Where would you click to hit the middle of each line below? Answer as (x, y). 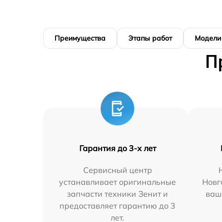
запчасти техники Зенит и (118, 194)
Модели (208, 38)
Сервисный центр (117, 170)
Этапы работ (150, 38)
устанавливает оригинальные (118, 182)
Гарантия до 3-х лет (117, 148)
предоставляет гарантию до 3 (118, 206)
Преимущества (80, 38)
